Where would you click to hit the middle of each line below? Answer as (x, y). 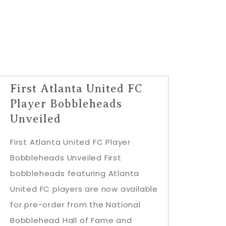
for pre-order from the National (75, 205)
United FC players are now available (84, 189)
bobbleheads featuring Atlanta (75, 173)
